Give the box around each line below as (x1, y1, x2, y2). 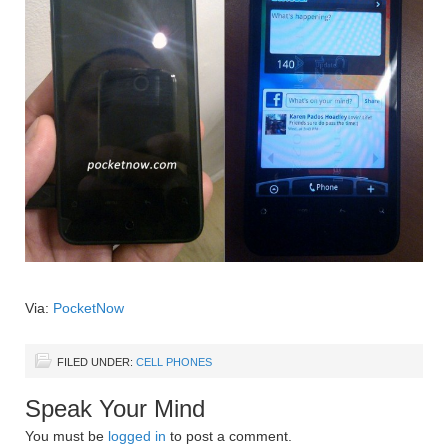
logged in (108, 428, 166, 445)
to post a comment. (166, 428, 292, 445)
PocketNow (53, 300, 124, 317)
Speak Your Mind (25, 395, 205, 423)
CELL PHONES (136, 356, 212, 369)
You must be (25, 428, 108, 445)
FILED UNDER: (57, 356, 136, 369)
